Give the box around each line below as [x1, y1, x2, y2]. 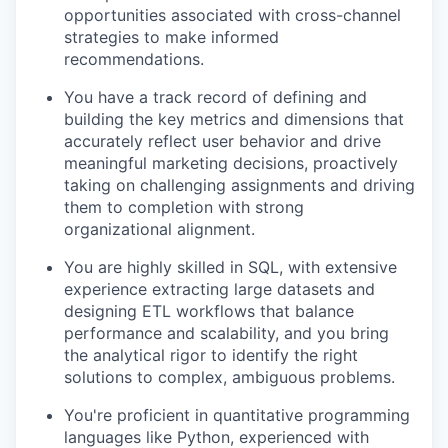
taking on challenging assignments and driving [64, 174, 415, 195]
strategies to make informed [64, 26, 279, 47]
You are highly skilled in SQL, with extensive [64, 256, 397, 277]
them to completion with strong [64, 196, 304, 217]
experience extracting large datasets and [64, 278, 375, 299]
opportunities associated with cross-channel [64, 4, 401, 25]
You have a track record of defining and [64, 86, 367, 107]
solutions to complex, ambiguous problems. [64, 366, 395, 387]
